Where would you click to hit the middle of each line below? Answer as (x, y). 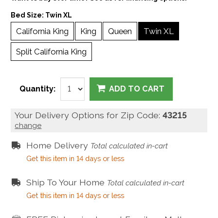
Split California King (52, 52)
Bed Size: (28, 15)
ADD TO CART (137, 89)
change (28, 125)
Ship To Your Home (66, 182)
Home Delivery (58, 145)
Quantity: (37, 89)
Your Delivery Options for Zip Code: (89, 115)
